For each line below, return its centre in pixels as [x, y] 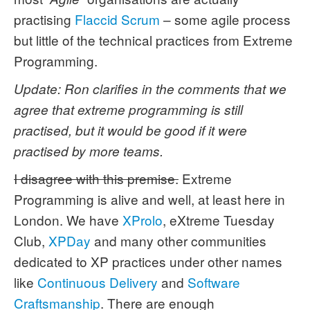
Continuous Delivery [98, 282]
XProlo [143, 220]
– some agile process [225, 19]
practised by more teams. [89, 151]
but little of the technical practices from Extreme [153, 40]
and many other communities [179, 240]
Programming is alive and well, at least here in [149, 199]
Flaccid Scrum [117, 19]
